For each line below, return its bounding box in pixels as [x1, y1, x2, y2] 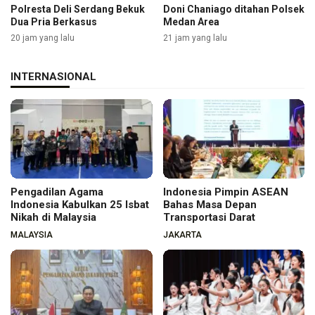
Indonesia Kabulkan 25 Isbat [11, 198, 149, 212]
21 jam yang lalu [162, 33, 227, 44]
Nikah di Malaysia [11, 211, 96, 224]
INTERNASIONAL [11, 70, 96, 84]
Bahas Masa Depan [162, 198, 257, 212]
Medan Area [162, 16, 219, 28]
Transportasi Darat [162, 211, 255, 224]
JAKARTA [162, 230, 202, 240]
